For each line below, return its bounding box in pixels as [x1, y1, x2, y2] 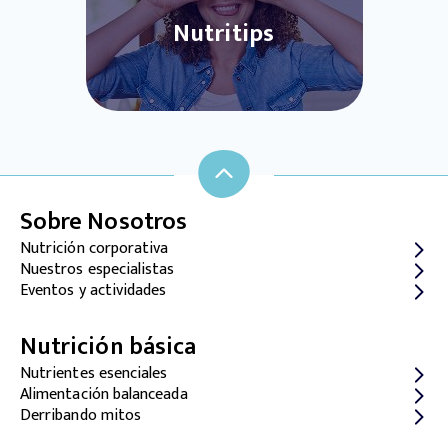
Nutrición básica [20, 327, 197, 367]
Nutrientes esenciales [20, 360, 168, 387]
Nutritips [173, 14, 275, 54]
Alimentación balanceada [20, 381, 188, 408]
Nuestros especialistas [20, 256, 175, 283]
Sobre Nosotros [20, 202, 187, 242]
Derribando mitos [20, 402, 142, 429]
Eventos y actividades [20, 277, 167, 304]
